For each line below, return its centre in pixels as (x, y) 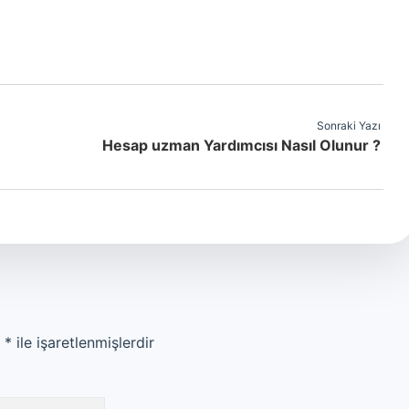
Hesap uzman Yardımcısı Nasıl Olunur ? (241, 145)
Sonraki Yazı (348, 126)
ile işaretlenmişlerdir (83, 342)
